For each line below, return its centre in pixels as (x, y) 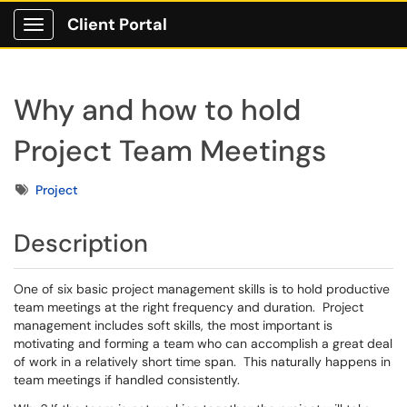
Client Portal (117, 25)
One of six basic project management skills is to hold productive (202, 289)
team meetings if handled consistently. (127, 380)
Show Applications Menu (105, 39)
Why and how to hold (157, 110)
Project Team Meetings (170, 151)
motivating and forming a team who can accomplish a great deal (203, 343)
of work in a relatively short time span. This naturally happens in (202, 362)
